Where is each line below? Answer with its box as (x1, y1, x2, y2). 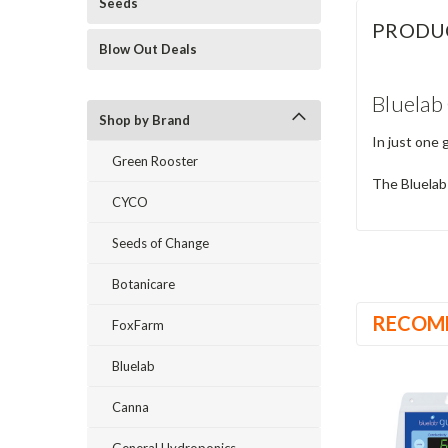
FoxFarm (112, 317, 164, 333)
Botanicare (112, 276, 175, 292)
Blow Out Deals (99, 41, 197, 57)
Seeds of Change (112, 235, 209, 251)
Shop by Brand (99, 112, 190, 128)
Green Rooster (112, 153, 198, 169)
